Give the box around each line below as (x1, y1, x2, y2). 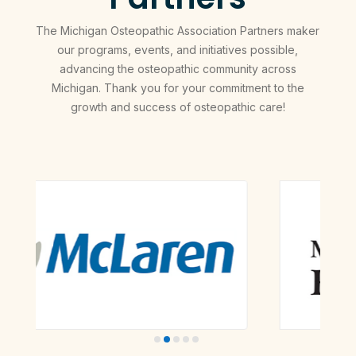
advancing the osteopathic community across (59, 61, 296, 75)
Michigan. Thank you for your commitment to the (51, 80, 304, 95)
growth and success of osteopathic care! (70, 99, 285, 114)
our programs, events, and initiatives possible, (57, 42, 299, 56)
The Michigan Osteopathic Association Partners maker (36, 23, 320, 37)
